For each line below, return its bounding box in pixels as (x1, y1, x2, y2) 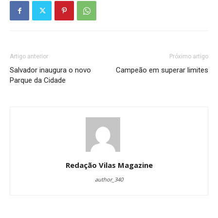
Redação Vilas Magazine (65, 160, 153, 170)
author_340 (95, 176, 123, 183)
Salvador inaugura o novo (10, 66, 91, 74)
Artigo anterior (10, 53, 48, 60)
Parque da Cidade (10, 76, 66, 85)
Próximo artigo (169, 53, 208, 60)
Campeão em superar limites (116, 66, 208, 74)
